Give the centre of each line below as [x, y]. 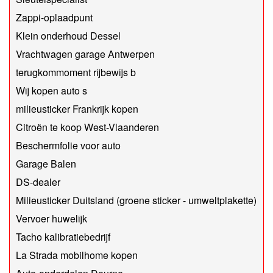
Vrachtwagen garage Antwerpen [85, 54]
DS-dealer [38, 182]
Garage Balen [46, 164]
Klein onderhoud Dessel [68, 36]
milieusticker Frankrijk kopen [77, 109]
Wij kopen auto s [51, 91]
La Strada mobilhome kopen [77, 255]
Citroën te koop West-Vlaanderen [87, 127]
